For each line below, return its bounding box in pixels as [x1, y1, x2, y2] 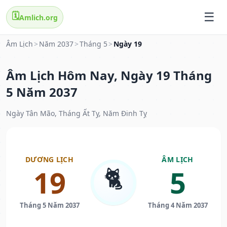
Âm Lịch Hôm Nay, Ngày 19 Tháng [6, 67, 212, 84]
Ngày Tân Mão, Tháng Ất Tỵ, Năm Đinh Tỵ [6, 108, 147, 119]
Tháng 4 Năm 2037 [147, 201, 208, 210]
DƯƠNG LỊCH [25, 155, 73, 165]
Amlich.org [19, 12, 58, 22]
